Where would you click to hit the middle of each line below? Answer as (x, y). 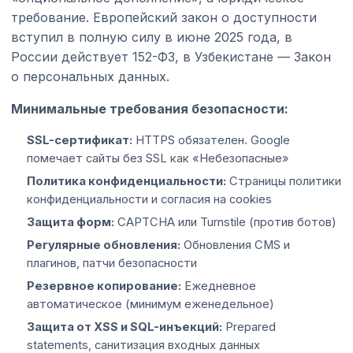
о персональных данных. (90, 76)
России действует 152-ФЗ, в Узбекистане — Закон (171, 56)
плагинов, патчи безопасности (112, 263)
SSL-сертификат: (80, 140)
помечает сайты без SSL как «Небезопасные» (158, 158)
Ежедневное (219, 286)
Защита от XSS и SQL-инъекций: (124, 327)
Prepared (249, 327)
